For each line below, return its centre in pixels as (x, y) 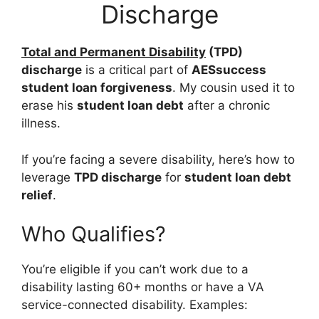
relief (37, 195)
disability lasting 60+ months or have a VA (143, 287)
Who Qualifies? (94, 234)
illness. (41, 124)
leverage (48, 177)
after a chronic (227, 106)
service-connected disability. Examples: (135, 305)
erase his (49, 106)
